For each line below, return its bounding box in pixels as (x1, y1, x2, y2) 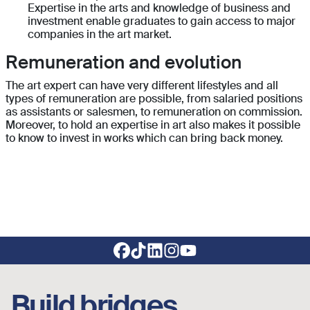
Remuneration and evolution (6, 51, 241, 75)
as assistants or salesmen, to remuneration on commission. (6, 104, 302, 120)
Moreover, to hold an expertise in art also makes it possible (6, 118, 300, 133)
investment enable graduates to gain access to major (28, 14, 295, 29)
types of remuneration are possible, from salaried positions (6, 91, 302, 107)
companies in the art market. (28, 27, 172, 42)
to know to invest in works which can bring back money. (6, 131, 286, 146)
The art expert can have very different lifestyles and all (6, 78, 278, 93)
